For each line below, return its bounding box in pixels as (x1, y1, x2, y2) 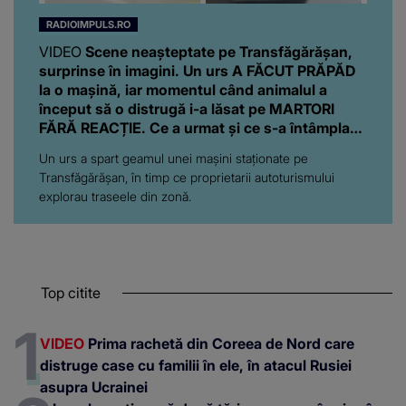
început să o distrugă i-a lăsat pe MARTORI (39, 100, 334, 119)
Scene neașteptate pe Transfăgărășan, (82, 43, 353, 62)
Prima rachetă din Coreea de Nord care (84, 334, 354, 353)
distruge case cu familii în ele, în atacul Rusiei (40, 356, 352, 375)
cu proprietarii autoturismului (39, 138, 241, 157)
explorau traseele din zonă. (39, 188, 191, 205)
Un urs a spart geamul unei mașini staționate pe (39, 150, 308, 167)
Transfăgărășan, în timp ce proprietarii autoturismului (39, 169, 334, 186)
